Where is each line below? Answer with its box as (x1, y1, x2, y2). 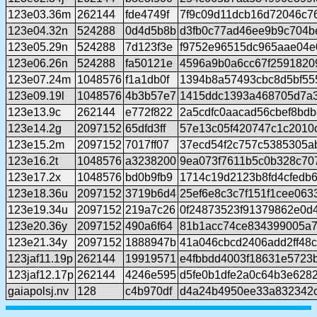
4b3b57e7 (125, 90, 176, 103)
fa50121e (125, 57, 173, 70)
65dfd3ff (125, 122, 166, 135)
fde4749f (125, 8, 169, 21)
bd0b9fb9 (125, 171, 173, 184)
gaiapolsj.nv (8, 285, 69, 298)
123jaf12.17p (8, 269, 74, 282)
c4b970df (125, 285, 172, 298)
